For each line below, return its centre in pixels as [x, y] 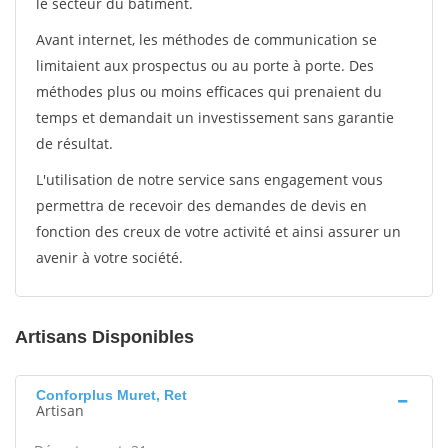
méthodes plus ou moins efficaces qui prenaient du [209, 91]
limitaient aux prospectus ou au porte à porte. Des [205, 65]
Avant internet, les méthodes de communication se [206, 39]
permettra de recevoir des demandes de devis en [201, 205]
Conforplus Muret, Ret [111, 395]
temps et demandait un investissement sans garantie [215, 117]
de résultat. [74, 143]
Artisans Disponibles [104, 337]
